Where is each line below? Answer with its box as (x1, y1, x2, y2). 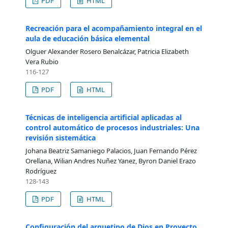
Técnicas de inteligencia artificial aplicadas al (25, 112, 182, 122)
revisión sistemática (25, 132, 96, 142)
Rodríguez (25, 166, 56, 176)
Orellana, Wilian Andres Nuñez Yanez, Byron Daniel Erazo (25, 156, 196, 165)
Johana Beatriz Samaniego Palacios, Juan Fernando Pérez (25, 146, 197, 155)
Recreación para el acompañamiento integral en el (25, 23, 202, 33)
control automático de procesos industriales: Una (25, 122, 199, 132)
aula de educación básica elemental (25, 33, 150, 43)
